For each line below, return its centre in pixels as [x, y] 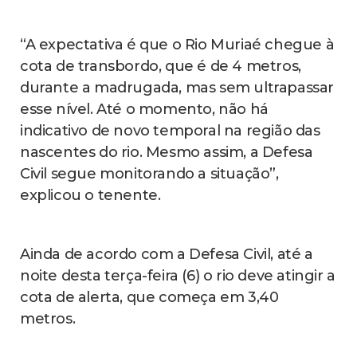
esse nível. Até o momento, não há [144, 110]
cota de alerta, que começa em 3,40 [149, 298]
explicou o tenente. [90, 196]
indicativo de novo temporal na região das [170, 131]
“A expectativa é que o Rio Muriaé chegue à [177, 45]
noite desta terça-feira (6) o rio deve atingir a [178, 276]
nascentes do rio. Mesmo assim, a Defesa [167, 153]
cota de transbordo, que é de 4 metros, [161, 67]
